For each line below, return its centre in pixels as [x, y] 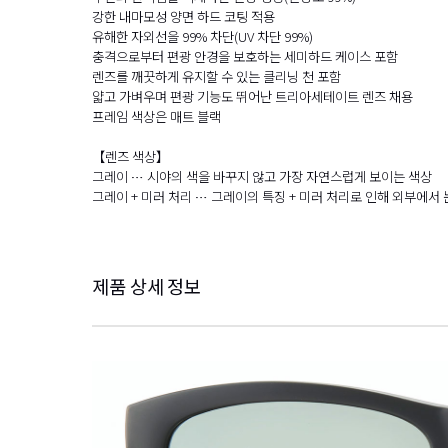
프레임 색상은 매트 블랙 [157, 115]
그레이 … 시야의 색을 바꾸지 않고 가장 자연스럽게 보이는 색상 [262, 175]
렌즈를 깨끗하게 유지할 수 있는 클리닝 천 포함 [217, 75]
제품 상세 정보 [146, 286]
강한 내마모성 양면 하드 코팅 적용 [184, 15]
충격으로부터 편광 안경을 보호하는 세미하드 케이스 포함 [245, 55]
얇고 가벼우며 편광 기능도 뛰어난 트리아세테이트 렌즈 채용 [253, 95]
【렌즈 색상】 [131, 155]
